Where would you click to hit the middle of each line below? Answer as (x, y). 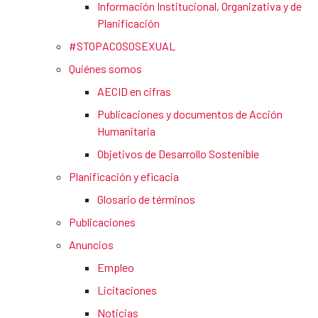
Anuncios (91, 245)
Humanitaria (126, 131)
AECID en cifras (134, 92)
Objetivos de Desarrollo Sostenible (178, 154)
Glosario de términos (146, 199)
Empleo (116, 268)
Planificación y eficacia (124, 177)
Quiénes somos (105, 69)
